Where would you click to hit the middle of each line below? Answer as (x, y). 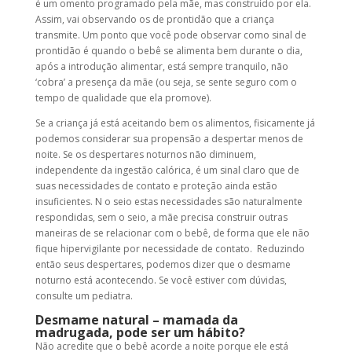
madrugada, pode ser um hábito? (140, 332)
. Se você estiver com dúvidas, (220, 280)
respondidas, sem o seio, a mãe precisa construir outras (161, 217)
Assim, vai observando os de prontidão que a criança (154, 19)
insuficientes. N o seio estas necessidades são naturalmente (169, 201)
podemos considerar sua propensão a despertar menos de (169, 138)
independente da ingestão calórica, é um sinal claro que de (167, 170)
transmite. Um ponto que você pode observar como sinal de (170, 35)
